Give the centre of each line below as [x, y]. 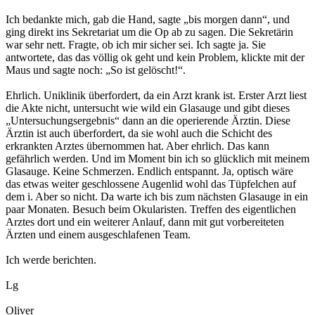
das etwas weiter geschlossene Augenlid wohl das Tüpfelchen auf [151, 184]
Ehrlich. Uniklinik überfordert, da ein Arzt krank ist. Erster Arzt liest [156, 96]
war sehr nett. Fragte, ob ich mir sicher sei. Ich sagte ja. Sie [136, 45]
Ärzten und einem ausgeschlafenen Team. [98, 235]
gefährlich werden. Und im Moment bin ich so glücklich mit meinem [157, 159]
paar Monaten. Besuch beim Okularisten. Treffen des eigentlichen [151, 210]
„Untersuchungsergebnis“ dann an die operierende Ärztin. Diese [148, 121]
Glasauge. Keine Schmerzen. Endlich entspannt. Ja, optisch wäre [149, 172]
